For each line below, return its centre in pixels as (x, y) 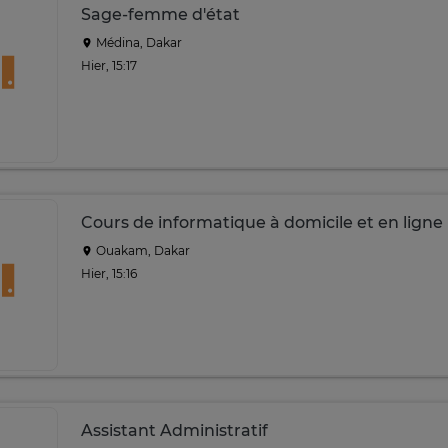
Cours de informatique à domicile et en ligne (262, 222)
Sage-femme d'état (160, 14)
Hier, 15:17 (109, 65)
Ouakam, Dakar (141, 250)
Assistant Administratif (174, 430)
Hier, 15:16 (109, 273)
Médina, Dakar (137, 42)
